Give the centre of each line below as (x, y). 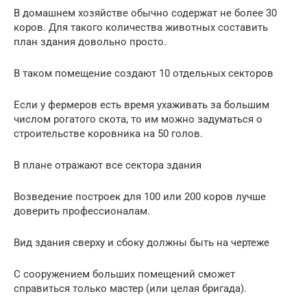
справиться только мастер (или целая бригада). (130, 289)
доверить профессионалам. (82, 211)
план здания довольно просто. (90, 42)
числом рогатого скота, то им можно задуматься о (138, 120)
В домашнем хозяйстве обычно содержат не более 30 (145, 13)
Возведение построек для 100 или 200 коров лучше (140, 197)
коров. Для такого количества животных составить (141, 28)
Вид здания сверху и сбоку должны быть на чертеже (142, 243)
